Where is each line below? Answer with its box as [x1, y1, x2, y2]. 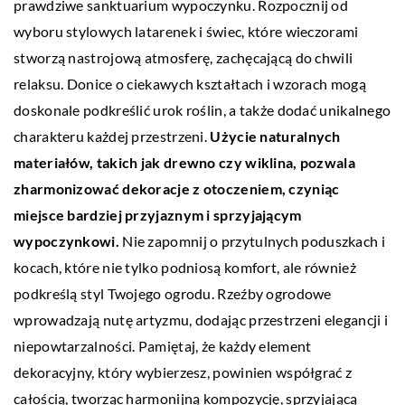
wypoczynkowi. [14, 231, 119, 250]
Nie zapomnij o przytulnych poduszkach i [118, 231, 385, 250]
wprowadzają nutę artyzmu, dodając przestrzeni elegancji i [14, 310, 389, 328]
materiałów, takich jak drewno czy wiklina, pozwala [14, 153, 355, 171]
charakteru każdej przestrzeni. [14, 127, 211, 145]
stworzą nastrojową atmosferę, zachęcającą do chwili [14, 48, 353, 66]
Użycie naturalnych [210, 127, 341, 145]
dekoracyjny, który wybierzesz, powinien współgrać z [14, 363, 353, 381]
